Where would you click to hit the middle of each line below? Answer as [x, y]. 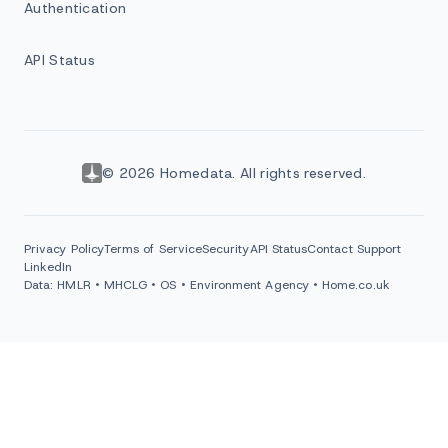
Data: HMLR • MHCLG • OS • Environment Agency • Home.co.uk [207, 285]
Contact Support [354, 249]
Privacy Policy [64, 249]
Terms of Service [152, 249]
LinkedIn [48, 267]
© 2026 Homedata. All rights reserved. [234, 173]
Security [225, 249]
